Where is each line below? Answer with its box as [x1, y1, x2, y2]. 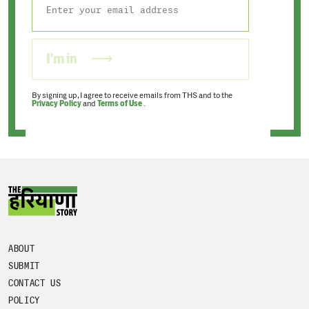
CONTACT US [8, 278, 61, 289]
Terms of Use [97, 98, 143, 108]
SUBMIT [8, 261, 40, 272]
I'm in [46, 50, 80, 67]
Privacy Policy [32, 98, 81, 108]
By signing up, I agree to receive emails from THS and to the [32, 90, 232, 100]
